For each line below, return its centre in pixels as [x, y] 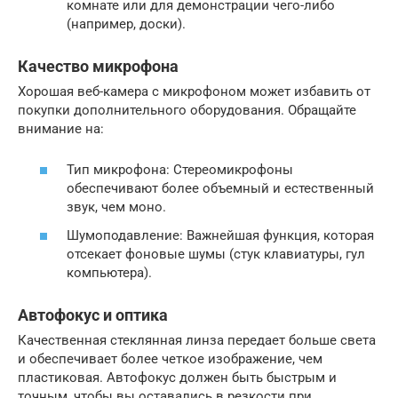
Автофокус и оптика [93, 314]
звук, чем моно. [116, 207]
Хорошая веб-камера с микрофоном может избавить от [194, 91]
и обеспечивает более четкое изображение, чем [170, 358]
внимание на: [61, 128]
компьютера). [109, 272]
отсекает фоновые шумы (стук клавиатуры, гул [216, 254]
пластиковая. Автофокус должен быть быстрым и [177, 377]
